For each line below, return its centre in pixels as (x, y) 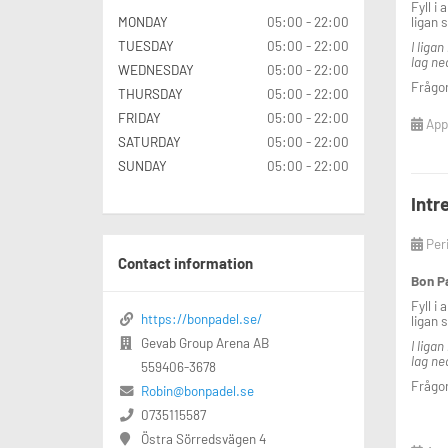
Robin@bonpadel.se (198, 391)
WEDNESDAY (156, 70)
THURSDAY (150, 94)
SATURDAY (149, 142)
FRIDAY (139, 118)
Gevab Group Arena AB (205, 343)
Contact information (185, 263)
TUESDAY (146, 46)
